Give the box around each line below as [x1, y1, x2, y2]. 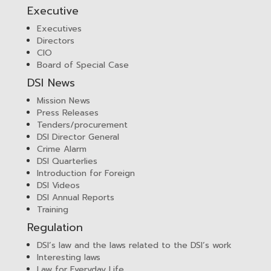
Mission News [37, 94, 90, 108]
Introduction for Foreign [37, 167, 135, 180]
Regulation [27, 219, 83, 237]
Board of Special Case [37, 59, 129, 72]
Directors [37, 34, 74, 48]
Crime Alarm [37, 143, 87, 156]
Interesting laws [37, 251, 100, 264]
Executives [37, 22, 82, 36]
